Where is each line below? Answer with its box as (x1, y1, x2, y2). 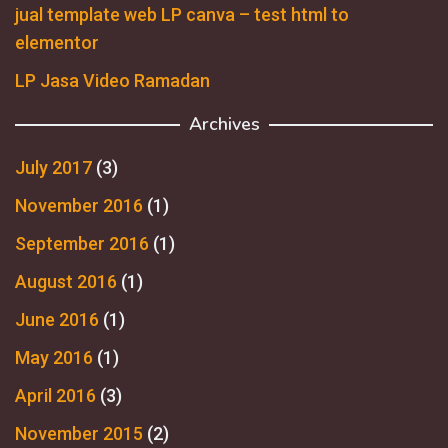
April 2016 (15, 384, 96, 406)
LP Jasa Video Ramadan (15, 69, 210, 91)
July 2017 (15, 156, 92, 178)
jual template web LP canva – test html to (15, 3, 349, 25)
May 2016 (15, 346, 93, 368)
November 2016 (15, 194, 143, 216)
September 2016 (15, 232, 149, 254)
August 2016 (15, 270, 117, 292)
